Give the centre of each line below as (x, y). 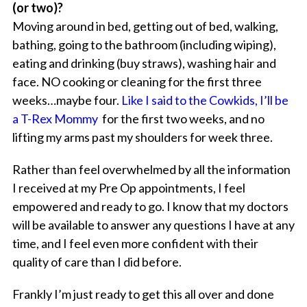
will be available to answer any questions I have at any (153, 225)
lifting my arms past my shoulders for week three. (142, 137)
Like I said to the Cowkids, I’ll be (205, 100)
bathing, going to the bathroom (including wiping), (144, 45)
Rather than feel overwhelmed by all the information (151, 170)
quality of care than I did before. (97, 262)
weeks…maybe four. (66, 100)
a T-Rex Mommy (56, 119)
